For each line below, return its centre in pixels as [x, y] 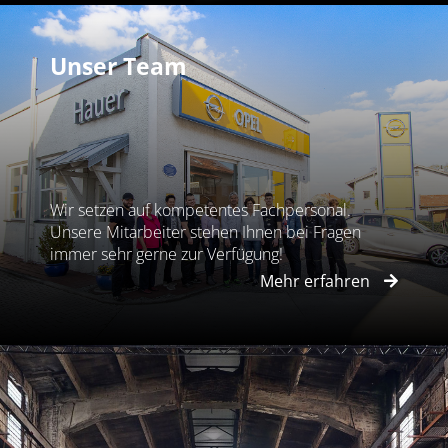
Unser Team [118, 66]
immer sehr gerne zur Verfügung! [166, 254]
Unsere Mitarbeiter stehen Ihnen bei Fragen [205, 232]
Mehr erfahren [317, 280]
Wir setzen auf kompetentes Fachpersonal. [200, 210]
